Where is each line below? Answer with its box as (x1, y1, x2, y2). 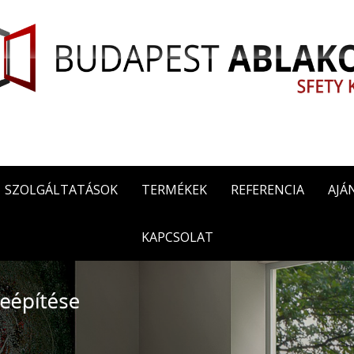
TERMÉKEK (141, 181, 207, 198)
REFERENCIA (230, 181, 304, 198)
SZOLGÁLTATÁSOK (4, 181, 118, 198)
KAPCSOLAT (141, 228, 213, 246)
